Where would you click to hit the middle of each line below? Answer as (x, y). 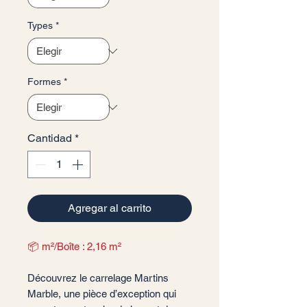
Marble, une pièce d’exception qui (102, 294)
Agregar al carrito (110, 208)
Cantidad (50, 138)
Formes (44, 82)
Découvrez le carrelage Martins (98, 278)
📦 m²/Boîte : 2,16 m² (74, 246)
